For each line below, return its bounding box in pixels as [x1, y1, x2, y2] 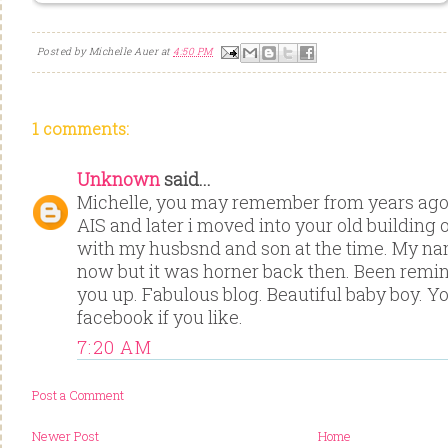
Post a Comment [32, 385, 124, 404]
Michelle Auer [89, 44, 159, 58]
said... [160, 167, 211, 192]
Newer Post [32, 426, 99, 445]
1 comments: [32, 118, 129, 140]
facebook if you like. [77, 305, 243, 330]
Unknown [77, 167, 160, 192]
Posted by [37, 44, 89, 58]
